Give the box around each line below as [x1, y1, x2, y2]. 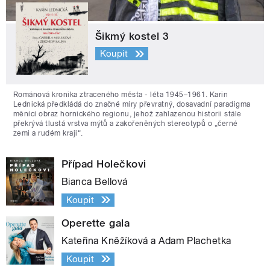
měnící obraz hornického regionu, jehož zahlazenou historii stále [13, 109, 242, 118]
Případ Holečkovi [61, 157, 146, 170]
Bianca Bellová [61, 175, 128, 187]
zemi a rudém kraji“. [13, 128, 83, 137]
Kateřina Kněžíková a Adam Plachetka [61, 234, 231, 246]
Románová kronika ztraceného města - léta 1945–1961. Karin [13, 90, 228, 99]
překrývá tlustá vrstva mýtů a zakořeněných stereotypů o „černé [13, 119, 238, 128]
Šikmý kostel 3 [95, 30, 169, 42]
